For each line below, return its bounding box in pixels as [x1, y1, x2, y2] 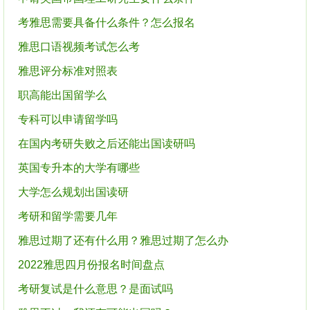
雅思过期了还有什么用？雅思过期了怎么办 [18, 235, 228, 247]
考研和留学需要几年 [18, 210, 118, 223]
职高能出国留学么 [18, 89, 107, 102]
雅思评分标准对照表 [18, 65, 118, 77]
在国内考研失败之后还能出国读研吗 [18, 138, 195, 150]
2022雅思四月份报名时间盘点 [18, 259, 165, 271]
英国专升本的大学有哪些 [18, 162, 140, 174]
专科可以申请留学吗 [18, 113, 118, 126]
